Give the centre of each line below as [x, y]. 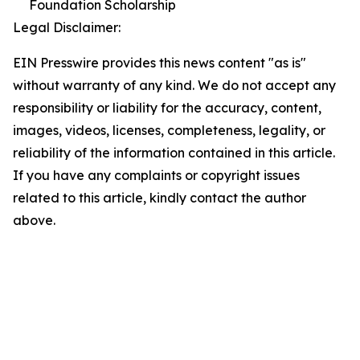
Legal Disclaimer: [67, 27]
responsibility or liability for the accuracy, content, [167, 108]
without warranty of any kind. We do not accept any [174, 85]
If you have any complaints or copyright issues [156, 175]
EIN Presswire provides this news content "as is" [160, 63]
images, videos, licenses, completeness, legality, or [169, 130]
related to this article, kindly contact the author [160, 198]
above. [34, 220]
